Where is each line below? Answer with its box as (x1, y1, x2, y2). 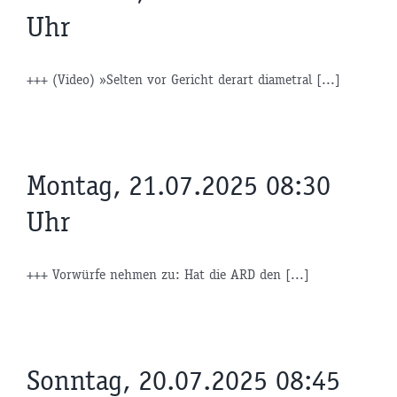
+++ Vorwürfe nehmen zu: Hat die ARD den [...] (27, 265, 309, 283)
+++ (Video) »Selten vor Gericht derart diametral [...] (27, 70, 340, 88)
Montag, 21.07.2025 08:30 (27, 167, 331, 203)
